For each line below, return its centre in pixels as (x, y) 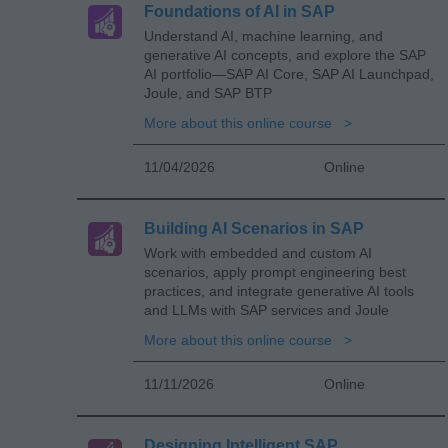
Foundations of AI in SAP (239, 11)
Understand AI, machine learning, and (263, 35)
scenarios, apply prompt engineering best (275, 271)
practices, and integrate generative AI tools (279, 290)
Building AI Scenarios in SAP (254, 228)
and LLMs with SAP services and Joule (266, 309)
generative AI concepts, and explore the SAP (285, 54)
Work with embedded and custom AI (258, 252)
